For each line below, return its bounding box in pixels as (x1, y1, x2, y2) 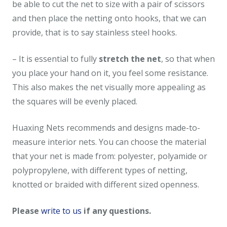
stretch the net (99, 53, 161, 64)
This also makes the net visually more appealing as (12, 81, 206, 93)
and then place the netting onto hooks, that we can (12, 12, 206, 24)
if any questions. (82, 205, 151, 216)
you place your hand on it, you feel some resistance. (12, 67, 208, 79)
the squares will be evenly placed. (12, 95, 137, 107)
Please (12, 205, 41, 216)
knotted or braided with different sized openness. (12, 178, 199, 190)
